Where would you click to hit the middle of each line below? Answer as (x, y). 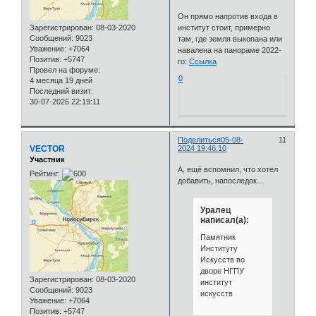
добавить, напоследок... (221, 180)
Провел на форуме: (65, 70)
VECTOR (47, 149)
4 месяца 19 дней (61, 81)
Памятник (218, 237)
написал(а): (224, 220)
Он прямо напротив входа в (228, 16)
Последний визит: (61, 91)
